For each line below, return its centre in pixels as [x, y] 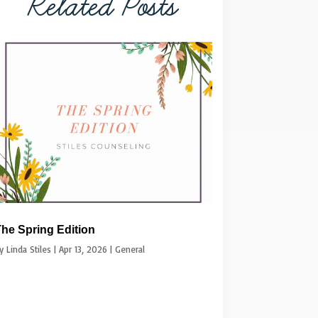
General [130, 249]
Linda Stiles [28, 249]
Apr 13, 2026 [83, 249]
